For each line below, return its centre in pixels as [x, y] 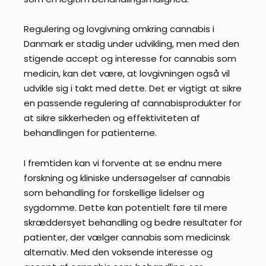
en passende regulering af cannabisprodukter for [132, 103]
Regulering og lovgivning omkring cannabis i [119, 29]
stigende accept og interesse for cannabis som [130, 59]
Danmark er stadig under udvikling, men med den [132, 44]
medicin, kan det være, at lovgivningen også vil [127, 74]
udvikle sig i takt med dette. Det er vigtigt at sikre [133, 88]
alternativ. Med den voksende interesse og [118, 252]
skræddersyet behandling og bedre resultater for [133, 222]
